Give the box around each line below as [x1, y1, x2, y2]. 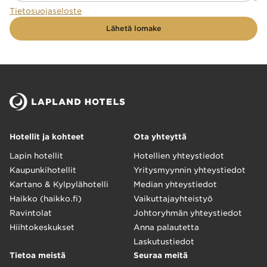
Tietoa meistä [10, 251, 66, 260]
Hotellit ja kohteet [10, 132, 84, 141]
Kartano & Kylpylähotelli [10, 180, 108, 189]
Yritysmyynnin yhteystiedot [133, 166, 246, 175]
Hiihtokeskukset [10, 223, 74, 232]
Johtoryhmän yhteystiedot [133, 209, 242, 218]
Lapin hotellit [10, 151, 63, 160]
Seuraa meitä [133, 251, 188, 260]
